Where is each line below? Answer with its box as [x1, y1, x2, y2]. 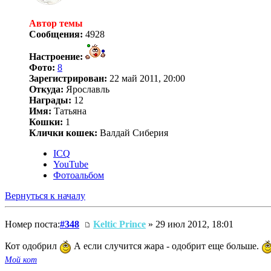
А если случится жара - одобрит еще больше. [71, 240, 261, 251]
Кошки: [29, 116, 63, 127]
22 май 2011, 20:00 [107, 73, 185, 83]
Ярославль [64, 83, 109, 94]
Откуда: [29, 83, 64, 94]
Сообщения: [29, 28, 83, 39]
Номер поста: [5, 218, 60, 229]
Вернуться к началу [5, 190, 85, 201]
